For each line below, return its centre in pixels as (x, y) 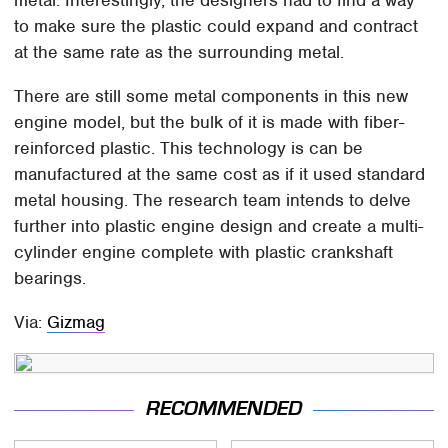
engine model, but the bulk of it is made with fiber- (209, 122)
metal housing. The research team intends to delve (213, 200)
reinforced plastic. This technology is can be (189, 148)
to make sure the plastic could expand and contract (216, 26)
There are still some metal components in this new (211, 96)
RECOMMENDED (224, 409)
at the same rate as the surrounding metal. (179, 52)
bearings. (50, 278)
